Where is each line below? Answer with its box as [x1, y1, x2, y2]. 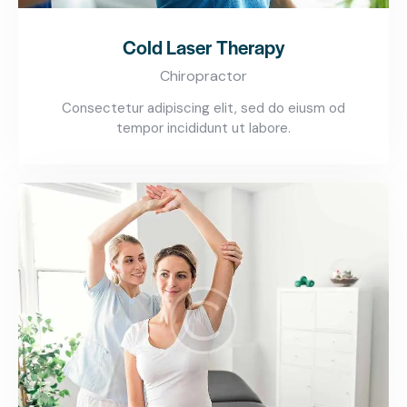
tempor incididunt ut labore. [116, 119, 291, 138]
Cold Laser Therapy [123, 33, 284, 61]
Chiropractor [160, 66, 247, 86]
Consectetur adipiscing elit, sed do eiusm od [62, 99, 345, 118]
